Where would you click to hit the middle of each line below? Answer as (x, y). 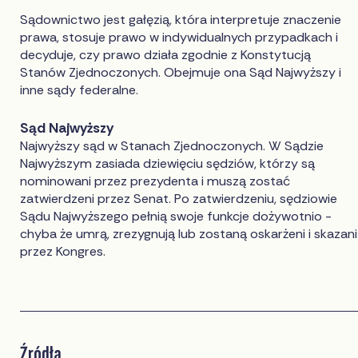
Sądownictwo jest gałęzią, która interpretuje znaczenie (181, 19)
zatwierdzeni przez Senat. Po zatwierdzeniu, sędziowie (179, 198)
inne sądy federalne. (80, 89)
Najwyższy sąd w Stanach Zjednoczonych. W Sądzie (172, 145)
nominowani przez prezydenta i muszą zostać (155, 181)
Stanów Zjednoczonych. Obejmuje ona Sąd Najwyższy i (181, 72)
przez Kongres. (63, 251)
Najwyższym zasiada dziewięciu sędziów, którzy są (168, 163)
